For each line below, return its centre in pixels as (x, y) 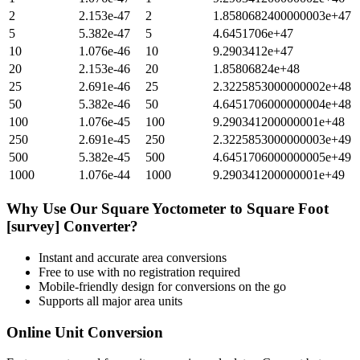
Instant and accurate (90, 257)
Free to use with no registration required (139, 272)
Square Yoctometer (164, 209)
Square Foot (288, 209)
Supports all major (86, 301)
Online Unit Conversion (85, 332)
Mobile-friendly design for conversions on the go (162, 286)
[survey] (33, 227)
